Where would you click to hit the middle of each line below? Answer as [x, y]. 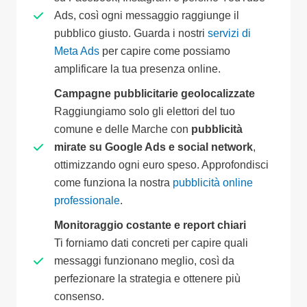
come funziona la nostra [113, 183]
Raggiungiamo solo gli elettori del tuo [145, 112]
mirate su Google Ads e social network [153, 147]
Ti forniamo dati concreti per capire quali [151, 243]
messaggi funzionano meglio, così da [144, 261]
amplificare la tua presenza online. [137, 69]
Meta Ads [77, 51]
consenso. [79, 297]
